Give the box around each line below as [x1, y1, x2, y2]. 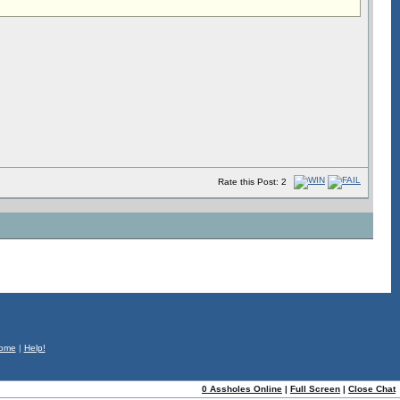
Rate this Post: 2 [218, 177, 287, 187]
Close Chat [348, 384, 396, 394]
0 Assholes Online [202, 384, 282, 394]
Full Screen [290, 384, 340, 394]
